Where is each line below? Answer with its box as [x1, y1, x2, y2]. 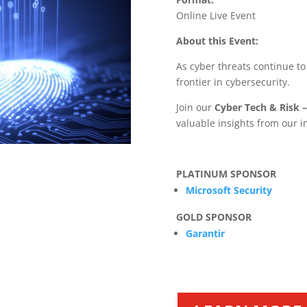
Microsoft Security [185, 183, 272, 197]
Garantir [185, 226, 225, 240]
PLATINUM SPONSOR [175, 167, 276, 180]
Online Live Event [175, 8, 256, 22]
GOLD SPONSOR [175, 210, 251, 223]
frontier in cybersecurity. [175, 75, 290, 88]
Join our [175, 100, 212, 114]
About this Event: [175, 34, 258, 47]
